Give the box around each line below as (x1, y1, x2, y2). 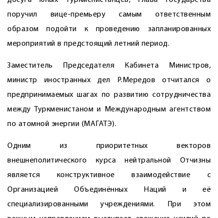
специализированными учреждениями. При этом (7, 200, 211, 208)
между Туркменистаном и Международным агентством (7, 106, 211, 113)
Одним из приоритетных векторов (7, 142, 211, 150)
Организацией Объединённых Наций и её (7, 186, 211, 194)
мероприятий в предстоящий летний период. (7, 40, 169, 48)
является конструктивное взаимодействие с (7, 171, 211, 179)
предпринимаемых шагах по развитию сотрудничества (7, 91, 211, 99)
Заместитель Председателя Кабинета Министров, (7, 62, 211, 70)
